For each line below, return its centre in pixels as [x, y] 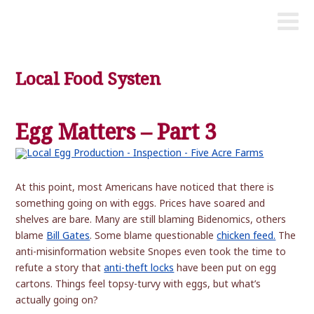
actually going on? [57, 300]
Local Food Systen [88, 80]
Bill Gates [68, 235]
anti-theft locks [139, 268]
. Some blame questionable [153, 235]
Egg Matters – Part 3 [116, 132]
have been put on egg [225, 268]
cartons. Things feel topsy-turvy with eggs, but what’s [138, 284]
